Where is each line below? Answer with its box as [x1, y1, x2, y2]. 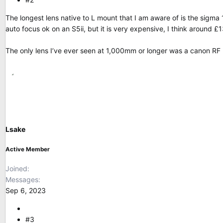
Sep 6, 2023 [5, 186, 46, 195]
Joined [5, 164, 27, 173]
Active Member [5, 145, 50, 153]
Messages [5, 175, 38, 184]
